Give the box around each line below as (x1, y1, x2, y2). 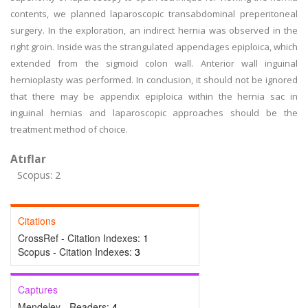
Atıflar (10, 151, 46, 166)
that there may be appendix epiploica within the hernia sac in (10, 90, 298, 102)
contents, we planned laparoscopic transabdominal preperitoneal (10, 8, 298, 20)
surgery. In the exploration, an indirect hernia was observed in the (10, 24, 298, 36)
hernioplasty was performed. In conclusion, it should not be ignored (10, 74, 298, 86)
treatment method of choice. (10, 123, 128, 135)
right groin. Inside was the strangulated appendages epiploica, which (10, 41, 298, 53)
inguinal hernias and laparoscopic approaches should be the (10, 107, 298, 119)
